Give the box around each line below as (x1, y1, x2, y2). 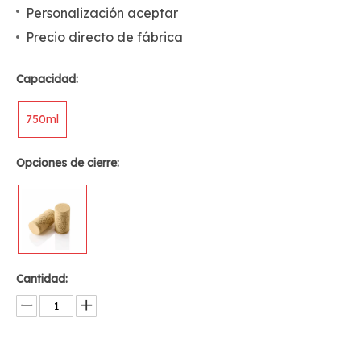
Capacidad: (16, 72, 78, 86)
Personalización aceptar (26, 5, 178, 21)
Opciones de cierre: (16, 156, 119, 170)
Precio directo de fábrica (26, 29, 183, 45)
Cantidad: (16, 272, 68, 286)
